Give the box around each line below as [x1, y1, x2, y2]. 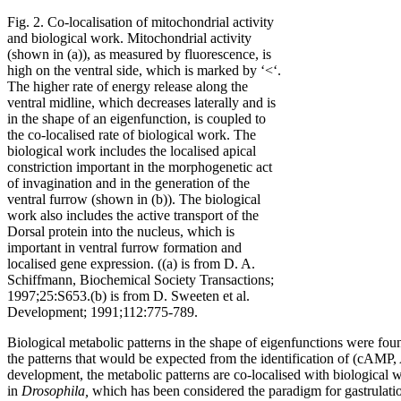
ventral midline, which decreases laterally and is [7, 94, 276, 110]
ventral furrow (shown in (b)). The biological [7, 191, 260, 207]
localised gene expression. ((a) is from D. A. [7, 255, 255, 271]
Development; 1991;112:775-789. [7, 303, 198, 320]
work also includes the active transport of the [7, 207, 259, 223]
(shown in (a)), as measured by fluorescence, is [7, 46, 271, 62]
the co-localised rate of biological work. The [7, 126, 256, 142]
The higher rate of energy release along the [7, 78, 248, 94]
